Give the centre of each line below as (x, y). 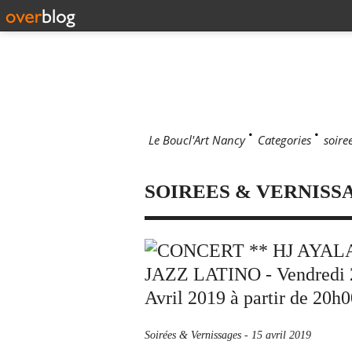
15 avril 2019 (281, 335)
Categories (284, 140)
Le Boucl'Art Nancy (197, 140)
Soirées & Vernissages (193, 335)
